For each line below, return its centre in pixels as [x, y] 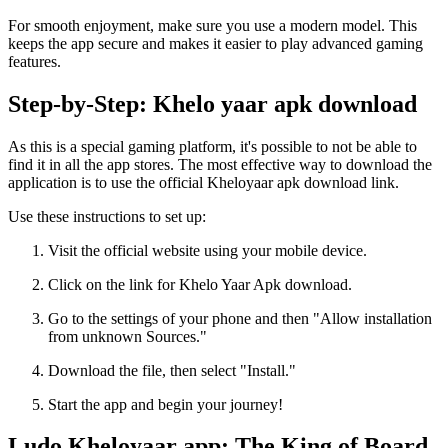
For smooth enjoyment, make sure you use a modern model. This [212, 25]
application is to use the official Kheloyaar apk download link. [203, 182]
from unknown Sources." [127, 336]
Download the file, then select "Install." [172, 370]
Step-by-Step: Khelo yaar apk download [212, 103]
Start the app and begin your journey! [165, 404]
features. [34, 61]
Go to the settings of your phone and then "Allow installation [240, 318]
